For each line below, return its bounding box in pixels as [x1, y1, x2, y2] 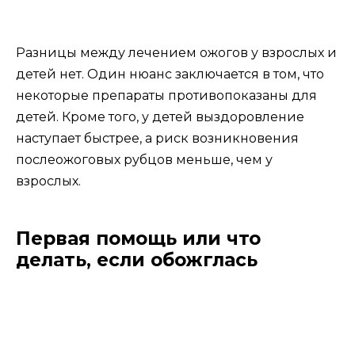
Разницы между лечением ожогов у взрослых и [16, 45, 337, 61]
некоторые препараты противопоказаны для [16, 88, 317, 104]
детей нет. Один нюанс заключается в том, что [16, 67, 324, 82]
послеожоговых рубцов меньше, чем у [16, 152, 273, 168]
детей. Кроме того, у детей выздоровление [16, 109, 304, 125]
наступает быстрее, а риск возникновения [16, 131, 299, 147]
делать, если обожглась [16, 249, 258, 272]
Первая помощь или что [16, 227, 261, 250]
